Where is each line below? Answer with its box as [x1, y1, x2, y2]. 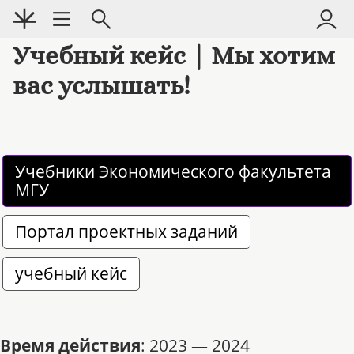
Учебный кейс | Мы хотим [13, 40, 335, 71]
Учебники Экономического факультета [15, 160, 335, 183]
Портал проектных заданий [15, 220, 238, 243]
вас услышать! [13, 70, 190, 101]
